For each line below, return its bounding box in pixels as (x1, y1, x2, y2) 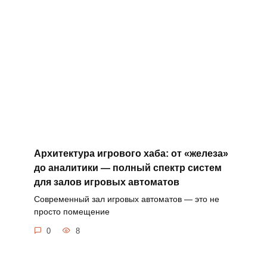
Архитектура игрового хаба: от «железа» (33, 148, 228, 159)
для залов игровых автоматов (33, 177, 179, 188)
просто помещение (33, 207, 110, 217)
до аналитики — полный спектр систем (33, 163, 222, 173)
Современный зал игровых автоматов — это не (33, 194, 219, 204)
